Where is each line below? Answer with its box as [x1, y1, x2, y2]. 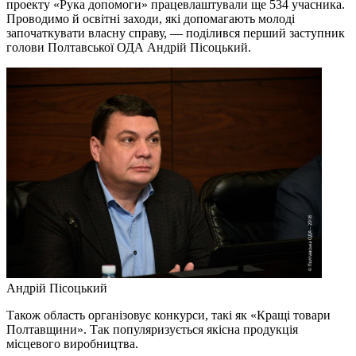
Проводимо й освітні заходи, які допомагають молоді [6, 11, 295, 25]
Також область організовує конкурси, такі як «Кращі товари [6, 308, 331, 322]
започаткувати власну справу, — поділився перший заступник [6, 25, 345, 40]
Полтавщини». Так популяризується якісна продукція [6, 322, 298, 336]
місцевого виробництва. [6, 336, 141, 350]
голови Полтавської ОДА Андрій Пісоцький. [6, 40, 251, 54]
